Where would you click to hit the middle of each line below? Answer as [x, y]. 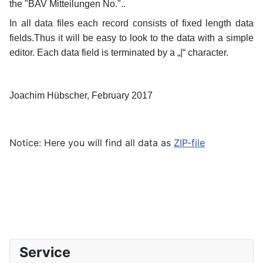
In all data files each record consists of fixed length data [131, 23]
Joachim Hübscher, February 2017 [81, 95]
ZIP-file [189, 142]
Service [45, 252]
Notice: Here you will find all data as [92, 142]
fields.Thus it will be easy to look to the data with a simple [131, 38]
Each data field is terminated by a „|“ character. [133, 52]
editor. [23, 52]
